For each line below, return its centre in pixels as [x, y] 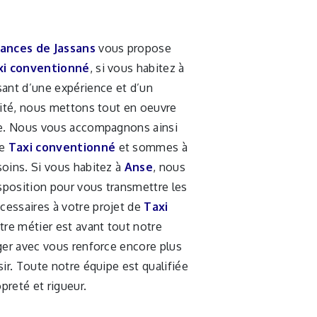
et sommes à [152, 147]
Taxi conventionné [62, 147]
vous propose [133, 48]
